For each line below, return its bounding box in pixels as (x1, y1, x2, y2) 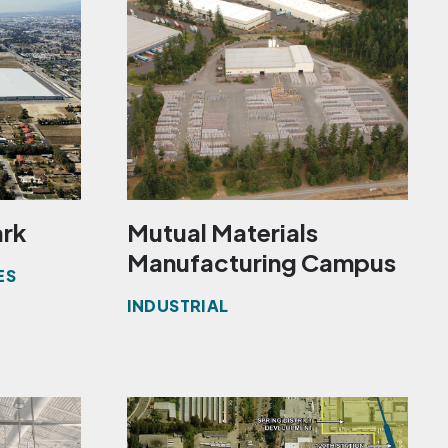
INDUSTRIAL (126, 295, 229, 317)
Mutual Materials (126, 217, 318, 248)
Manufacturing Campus (126, 247, 396, 278)
